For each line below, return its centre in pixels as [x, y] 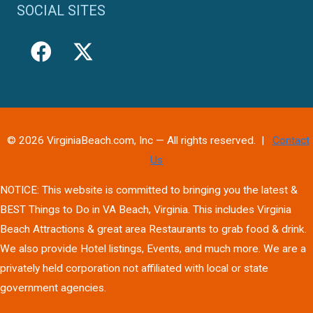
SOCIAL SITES [61, 10]
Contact [291, 140]
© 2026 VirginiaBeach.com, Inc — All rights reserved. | [138, 140]
